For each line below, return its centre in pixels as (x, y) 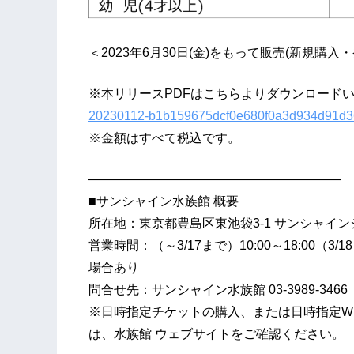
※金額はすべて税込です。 (164, 138)
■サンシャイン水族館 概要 (164, 201)
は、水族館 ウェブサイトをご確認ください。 (217, 334)
